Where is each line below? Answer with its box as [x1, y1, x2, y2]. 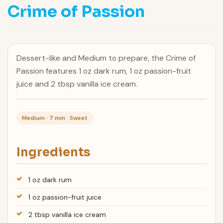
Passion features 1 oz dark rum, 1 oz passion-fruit [16, 66, 191, 77]
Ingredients [16, 144, 91, 160]
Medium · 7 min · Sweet [22, 113, 88, 122]
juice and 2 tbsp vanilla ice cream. [16, 79, 137, 90]
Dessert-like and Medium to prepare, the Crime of [16, 53, 196, 64]
